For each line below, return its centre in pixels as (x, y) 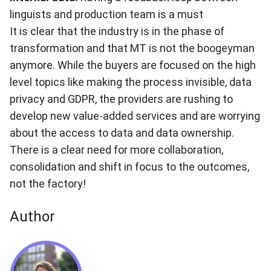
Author (32, 217)
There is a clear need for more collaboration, (116, 150)
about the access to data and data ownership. (122, 133)
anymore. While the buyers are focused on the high (133, 65)
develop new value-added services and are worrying (135, 116)
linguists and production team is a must (106, 14)
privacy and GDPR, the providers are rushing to (121, 99)
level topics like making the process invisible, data (131, 82)
